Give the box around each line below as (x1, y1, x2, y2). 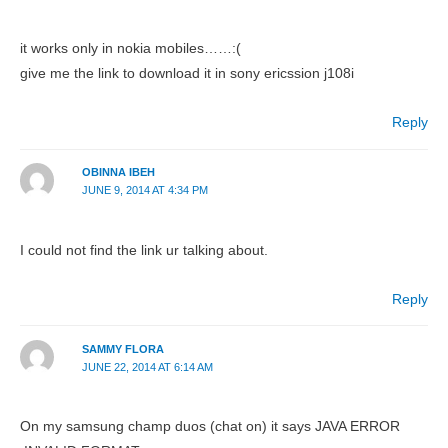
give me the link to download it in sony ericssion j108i (20, 66, 354, 82)
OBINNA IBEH (81, 166, 155, 179)
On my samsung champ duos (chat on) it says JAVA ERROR (20, 419, 400, 435)
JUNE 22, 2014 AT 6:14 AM (81, 361, 213, 373)
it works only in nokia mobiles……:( (20, 41, 241, 57)
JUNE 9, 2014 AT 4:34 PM (81, 184, 208, 197)
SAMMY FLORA (81, 343, 164, 355)
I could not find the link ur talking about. (20, 242, 268, 258)
